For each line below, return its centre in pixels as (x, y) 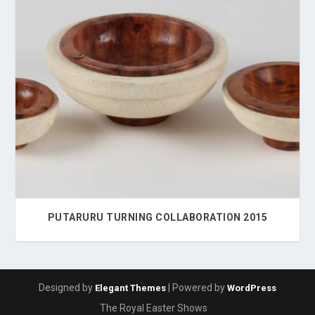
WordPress (252, 288)
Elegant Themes (130, 288)
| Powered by (197, 287)
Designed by (67, 287)
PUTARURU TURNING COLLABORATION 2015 (157, 217)
